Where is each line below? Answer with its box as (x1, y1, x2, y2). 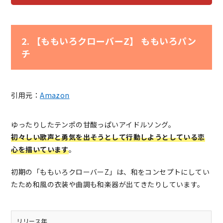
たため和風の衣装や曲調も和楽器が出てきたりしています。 (11, 179, 205, 190)
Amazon (40, 90, 70, 101)
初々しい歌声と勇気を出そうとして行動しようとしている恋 (11, 132, 205, 142)
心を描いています (11, 144, 69, 155)
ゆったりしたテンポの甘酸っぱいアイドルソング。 (11, 119, 176, 130)
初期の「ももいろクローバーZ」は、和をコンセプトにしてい (11, 167, 210, 177)
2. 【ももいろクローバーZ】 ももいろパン (21, 34, 197, 48)
